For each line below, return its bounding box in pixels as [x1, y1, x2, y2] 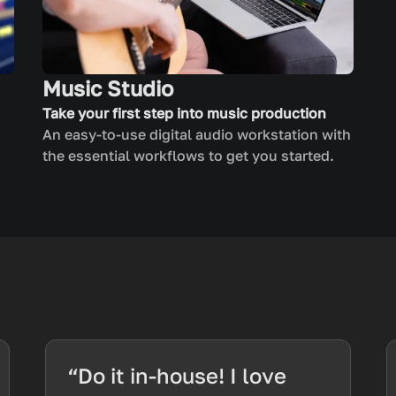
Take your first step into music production [42, 104, 326, 122]
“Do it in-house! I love [66, 362, 286, 388]
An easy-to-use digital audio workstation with [42, 126, 351, 143]
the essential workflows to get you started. [42, 147, 334, 164]
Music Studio [42, 75, 173, 101]
